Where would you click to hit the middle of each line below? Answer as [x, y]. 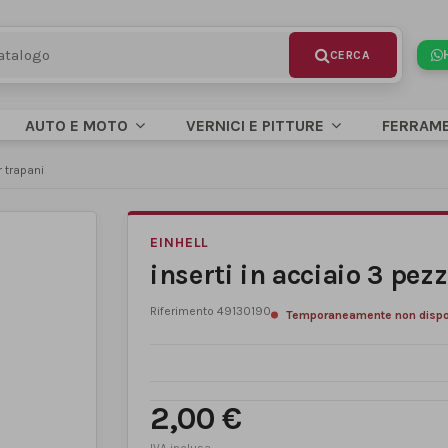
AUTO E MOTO [78, 125]
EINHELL [180, 242]
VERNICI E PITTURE [257, 125]
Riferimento [182, 311]
